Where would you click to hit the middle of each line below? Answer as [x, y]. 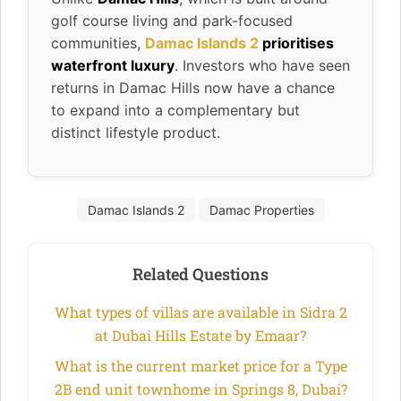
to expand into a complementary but [175, 110]
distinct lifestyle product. [136, 132]
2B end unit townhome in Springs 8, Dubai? [200, 388]
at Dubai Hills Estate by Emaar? [200, 335]
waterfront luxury [113, 65]
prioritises [296, 43]
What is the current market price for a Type [200, 365]
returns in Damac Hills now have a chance [193, 87]
